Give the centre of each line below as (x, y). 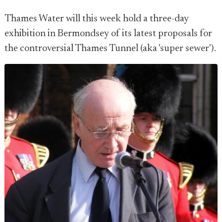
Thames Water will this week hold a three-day (97, 19)
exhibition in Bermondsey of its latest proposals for (108, 34)
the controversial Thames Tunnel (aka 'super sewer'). (110, 49)
